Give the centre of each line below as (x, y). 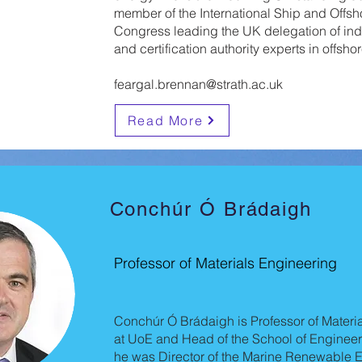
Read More (165, 120)
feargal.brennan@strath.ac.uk (198, 84)
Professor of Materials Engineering (225, 263)
